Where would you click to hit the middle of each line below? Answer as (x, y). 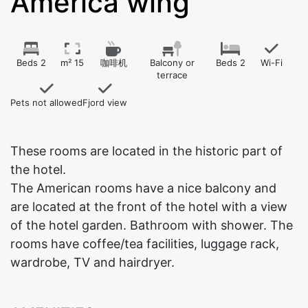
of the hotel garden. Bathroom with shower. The (152, 225)
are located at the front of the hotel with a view (149, 207)
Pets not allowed (46, 102)
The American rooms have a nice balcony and (143, 188)
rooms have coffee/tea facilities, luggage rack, (145, 244)
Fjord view (105, 102)
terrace (172, 75)
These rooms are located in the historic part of (146, 151)
